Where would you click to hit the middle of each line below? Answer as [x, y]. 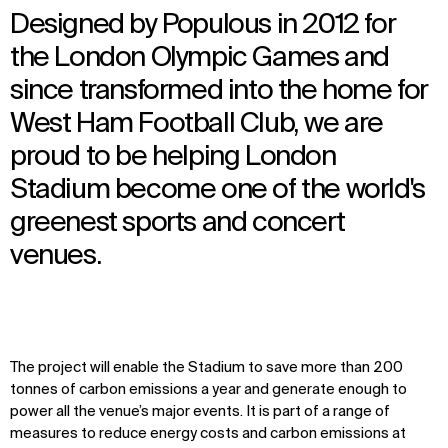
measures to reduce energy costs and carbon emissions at [208, 434]
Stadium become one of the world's [217, 190]
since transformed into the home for [219, 91]
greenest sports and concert [177, 223]
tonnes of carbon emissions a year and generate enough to [208, 390]
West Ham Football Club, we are [196, 124]
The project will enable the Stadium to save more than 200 [206, 368]
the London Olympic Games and [199, 58]
